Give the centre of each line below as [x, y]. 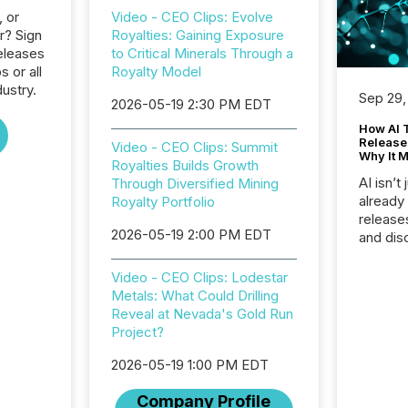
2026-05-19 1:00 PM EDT [189, 365]
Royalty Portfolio [163, 202]
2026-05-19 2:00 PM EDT [191, 235]
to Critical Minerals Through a [202, 53]
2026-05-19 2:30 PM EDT [191, 104]
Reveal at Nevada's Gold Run [202, 314]
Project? [137, 332]
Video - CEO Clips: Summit [194, 147]
